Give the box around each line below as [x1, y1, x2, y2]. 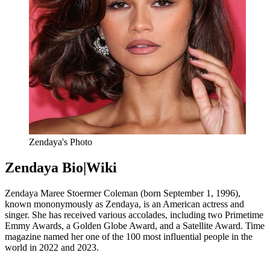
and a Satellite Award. [157, 221, 243, 231]
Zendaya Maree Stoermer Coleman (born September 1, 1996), [5, 188, 240, 199]
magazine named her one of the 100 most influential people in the [5, 231, 253, 242]
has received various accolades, [46, 210, 168, 221]
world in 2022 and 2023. [5, 242, 99, 253]
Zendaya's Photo [29, 137, 92, 148]
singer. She [5, 210, 46, 221]
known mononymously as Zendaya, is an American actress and [5, 199, 244, 210]
